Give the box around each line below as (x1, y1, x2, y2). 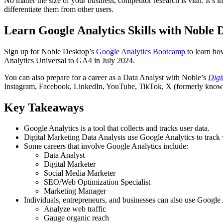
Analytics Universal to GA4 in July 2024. (4, 56, 135, 65)
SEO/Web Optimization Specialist (44, 178, 150, 187)
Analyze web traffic (44, 205, 106, 214)
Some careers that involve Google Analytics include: (24, 142, 188, 151)
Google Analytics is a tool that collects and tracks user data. (24, 124, 210, 133)
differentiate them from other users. (4, 4, 113, 13)
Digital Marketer (44, 160, 96, 169)
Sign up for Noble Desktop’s (4, 47, 96, 56)
